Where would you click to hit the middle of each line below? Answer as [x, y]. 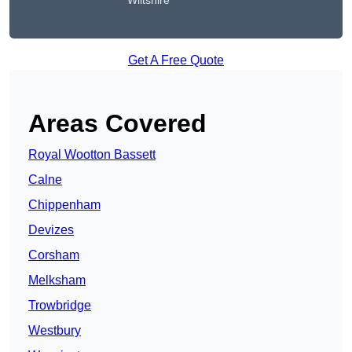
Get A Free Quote [176, 60]
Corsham [54, 255]
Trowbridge [60, 306]
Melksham [57, 280]
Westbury [55, 331]
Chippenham [64, 205]
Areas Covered [117, 124]
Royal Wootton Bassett [92, 155]
